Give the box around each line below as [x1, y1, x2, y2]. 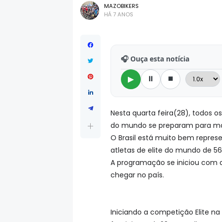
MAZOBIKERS [104, 1, 139, 10]
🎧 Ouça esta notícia [121, 54, 189, 63]
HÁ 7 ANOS [104, 10, 133, 18]
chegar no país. [111, 169, 164, 180]
